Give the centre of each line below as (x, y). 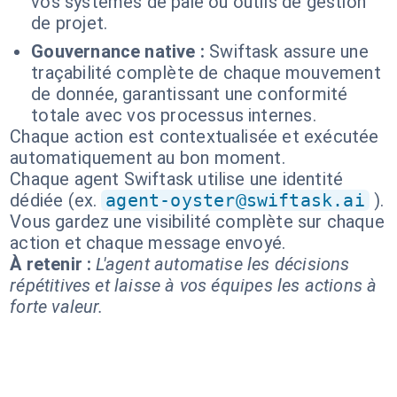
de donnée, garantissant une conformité (190, 94)
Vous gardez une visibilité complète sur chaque (197, 222)
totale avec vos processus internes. (174, 115)
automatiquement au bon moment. (148, 158)
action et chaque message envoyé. (148, 243)
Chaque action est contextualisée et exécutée (195, 136)
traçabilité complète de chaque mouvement (206, 73)
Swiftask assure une (289, 51)
